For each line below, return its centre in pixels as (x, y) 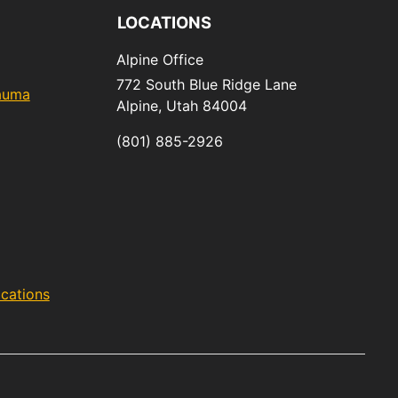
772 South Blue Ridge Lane (207, 85)
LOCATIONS (164, 23)
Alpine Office (160, 60)
